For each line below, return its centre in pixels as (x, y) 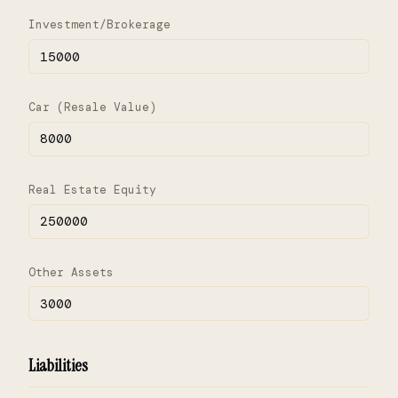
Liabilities (58, 366)
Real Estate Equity (92, 189)
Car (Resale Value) (92, 107)
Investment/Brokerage (99, 25)
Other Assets (71, 272)
